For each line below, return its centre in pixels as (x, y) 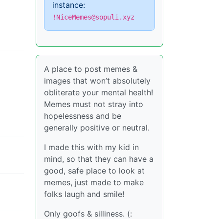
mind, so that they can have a (99, 159)
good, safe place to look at (94, 171)
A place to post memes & (91, 69)
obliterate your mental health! (99, 92)
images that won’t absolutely (97, 81)
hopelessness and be (83, 116)
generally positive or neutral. (97, 128)
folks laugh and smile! (84, 194)
